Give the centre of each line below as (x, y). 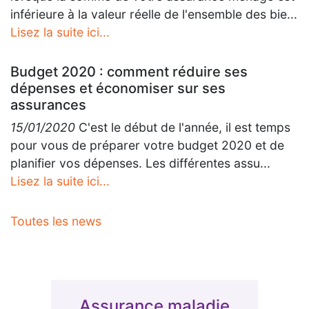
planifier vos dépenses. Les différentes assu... (140, 163)
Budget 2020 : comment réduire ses (129, 72)
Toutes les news (56, 221)
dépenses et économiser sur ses (118, 88)
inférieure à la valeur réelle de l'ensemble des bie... (154, 14)
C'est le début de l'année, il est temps (183, 127)
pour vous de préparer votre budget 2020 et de (147, 145)
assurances (48, 105)
